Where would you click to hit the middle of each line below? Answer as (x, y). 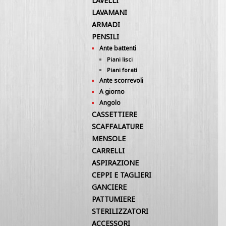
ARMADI (106, 24)
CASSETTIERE (115, 114)
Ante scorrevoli (121, 80)
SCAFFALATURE (118, 126)
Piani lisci (120, 59)
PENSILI (105, 37)
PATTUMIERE (114, 199)
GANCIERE (109, 187)
